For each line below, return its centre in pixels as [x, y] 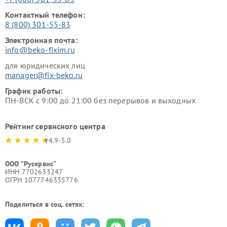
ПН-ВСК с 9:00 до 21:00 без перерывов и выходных [101, 100]
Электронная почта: [41, 40]
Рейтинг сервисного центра [55, 126]
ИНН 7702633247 [34, 172]
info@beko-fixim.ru [40, 49]
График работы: [34, 90]
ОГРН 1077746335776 [42, 180]
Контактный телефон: [45, 14]
